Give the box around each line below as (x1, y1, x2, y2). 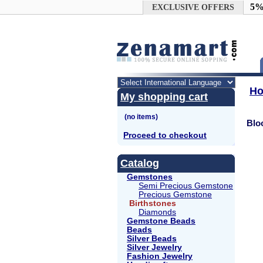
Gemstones (127, 172, 173, 181)
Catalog (120, 157, 159, 169)
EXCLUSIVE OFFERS (151, 3, 234, 12)
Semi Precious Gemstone (139, 181, 233, 190)
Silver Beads (127, 234, 177, 243)
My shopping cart (120, 90, 208, 103)
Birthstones (129, 198, 176, 208)
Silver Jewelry (127, 242, 182, 252)
